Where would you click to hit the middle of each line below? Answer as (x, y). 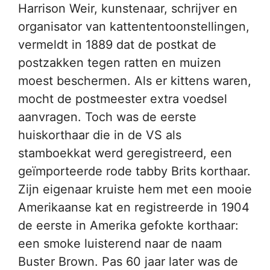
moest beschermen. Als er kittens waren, (135, 81)
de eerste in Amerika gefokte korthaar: (128, 225)
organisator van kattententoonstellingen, (134, 27)
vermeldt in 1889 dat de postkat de (117, 45)
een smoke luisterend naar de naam (120, 243)
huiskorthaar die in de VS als (100, 135)
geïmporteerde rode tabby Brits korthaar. (134, 171)
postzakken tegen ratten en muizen (120, 63)
